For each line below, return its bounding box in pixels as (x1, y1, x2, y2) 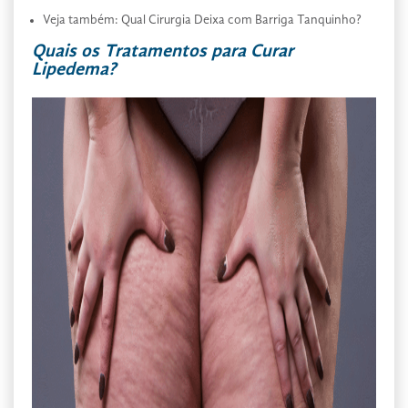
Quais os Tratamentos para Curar (32, 43, 293, 61)
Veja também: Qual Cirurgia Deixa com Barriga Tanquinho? (43, 14, 362, 26)
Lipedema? (32, 61, 116, 79)
